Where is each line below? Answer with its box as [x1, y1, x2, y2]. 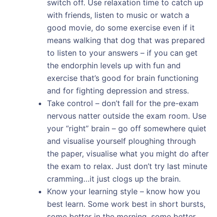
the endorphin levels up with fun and [46, 60, 181, 70]
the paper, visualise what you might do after [46, 148, 209, 158]
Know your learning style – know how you [46, 186, 200, 196]
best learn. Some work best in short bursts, [46, 199, 205, 209]
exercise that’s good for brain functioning [46, 73, 199, 83]
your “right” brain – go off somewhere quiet [46, 123, 206, 133]
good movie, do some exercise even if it [46, 22, 195, 32]
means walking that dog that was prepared [46, 35, 205, 45]
